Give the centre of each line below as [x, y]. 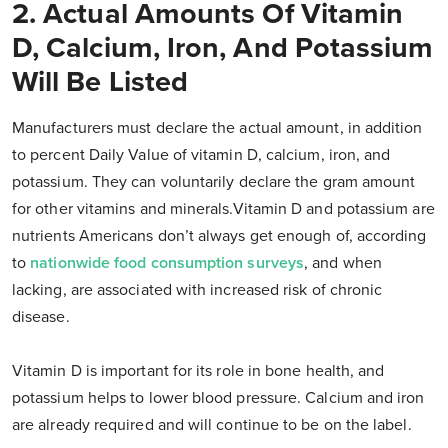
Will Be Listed [100, 82]
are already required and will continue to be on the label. [212, 425]
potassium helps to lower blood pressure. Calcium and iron [218, 398]
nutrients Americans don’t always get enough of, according [219, 236]
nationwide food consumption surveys [167, 263]
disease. [41, 317]
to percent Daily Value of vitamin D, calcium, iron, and [201, 155]
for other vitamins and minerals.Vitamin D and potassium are [223, 209]
